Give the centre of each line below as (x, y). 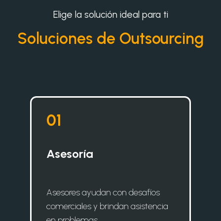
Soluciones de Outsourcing (110, 38)
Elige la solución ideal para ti (110, 14)
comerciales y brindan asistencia (107, 206)
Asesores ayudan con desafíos (103, 192)
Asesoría (70, 153)
